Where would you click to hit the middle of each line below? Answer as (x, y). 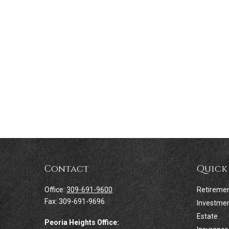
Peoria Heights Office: (82, 222)
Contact (67, 169)
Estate (207, 216)
